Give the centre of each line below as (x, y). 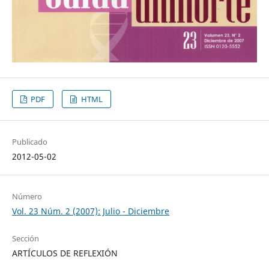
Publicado (29, 142)
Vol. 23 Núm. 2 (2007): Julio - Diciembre (90, 211)
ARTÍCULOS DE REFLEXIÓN (65, 253)
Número (27, 197)
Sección (25, 239)
